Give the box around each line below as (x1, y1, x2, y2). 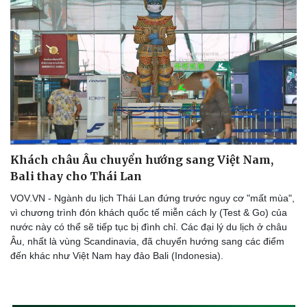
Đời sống (162, 279, 205, 291)
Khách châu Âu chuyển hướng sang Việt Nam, (10, 153, 273, 167)
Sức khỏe (10, 279, 55, 291)
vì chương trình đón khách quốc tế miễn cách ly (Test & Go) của (10, 207, 287, 219)
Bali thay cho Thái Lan (10, 169, 142, 184)
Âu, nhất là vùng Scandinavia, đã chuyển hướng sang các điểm (10, 236, 284, 247)
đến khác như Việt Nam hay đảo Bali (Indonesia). (10, 250, 223, 262)
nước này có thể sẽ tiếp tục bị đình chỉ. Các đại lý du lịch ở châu (10, 221, 287, 233)
